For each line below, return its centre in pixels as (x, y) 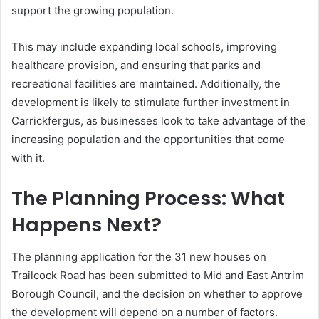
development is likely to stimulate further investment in (151, 102)
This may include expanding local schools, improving (144, 47)
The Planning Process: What (148, 198)
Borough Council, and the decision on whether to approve (157, 293)
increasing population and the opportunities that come (148, 139)
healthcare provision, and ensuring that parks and (136, 65)
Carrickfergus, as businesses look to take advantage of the (159, 121)
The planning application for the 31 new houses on (139, 256)
